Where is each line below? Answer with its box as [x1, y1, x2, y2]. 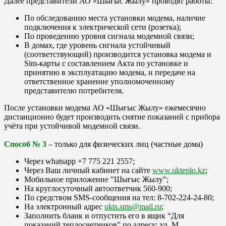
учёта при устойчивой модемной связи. [4, 121, 140, 130]
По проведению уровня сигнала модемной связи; [24, 31, 194, 40]
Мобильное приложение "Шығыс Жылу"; [24, 175, 168, 184]
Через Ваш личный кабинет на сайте [24, 165, 152, 175]
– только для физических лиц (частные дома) [46, 139, 203, 148]
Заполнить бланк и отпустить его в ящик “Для [24, 211, 184, 220]
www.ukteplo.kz [152, 165, 205, 175]
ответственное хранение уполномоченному [24, 77, 175, 86]
